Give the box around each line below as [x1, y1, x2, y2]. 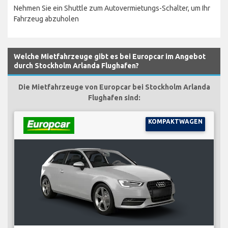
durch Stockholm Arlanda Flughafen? [14, 61, 139, 70]
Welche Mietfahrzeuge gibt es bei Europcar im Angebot [14, 52, 206, 61]
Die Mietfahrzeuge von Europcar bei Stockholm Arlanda [18, 82, 210, 91]
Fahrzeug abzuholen [14, 14, 79, 23]
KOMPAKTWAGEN [148, 118, 203, 125]
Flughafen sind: [88, 93, 140, 102]
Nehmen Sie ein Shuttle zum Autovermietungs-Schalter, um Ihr [14, 4, 210, 12]
